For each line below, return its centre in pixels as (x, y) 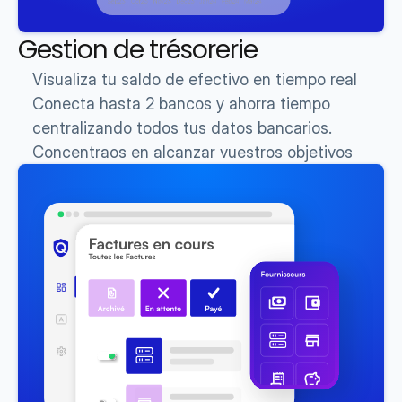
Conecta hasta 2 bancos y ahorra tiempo (181, 104)
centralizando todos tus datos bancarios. (182, 128)
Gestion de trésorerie (138, 50)
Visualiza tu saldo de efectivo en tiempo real (195, 79)
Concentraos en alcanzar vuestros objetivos (192, 152)
